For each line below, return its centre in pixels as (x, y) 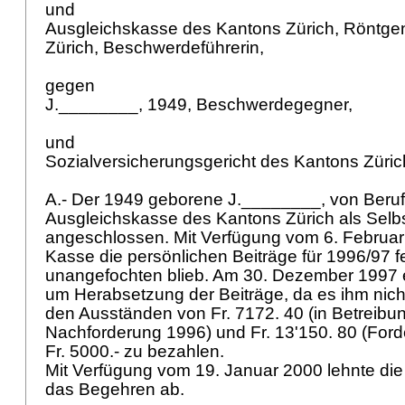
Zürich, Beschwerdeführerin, (157, 47)
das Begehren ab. (117, 389)
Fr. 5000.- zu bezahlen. (137, 351)
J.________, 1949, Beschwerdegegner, (201, 104)
